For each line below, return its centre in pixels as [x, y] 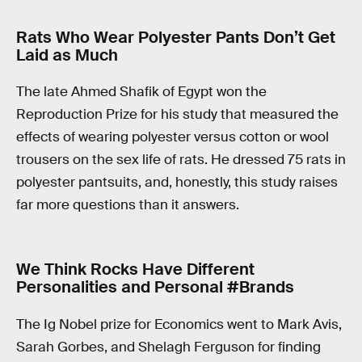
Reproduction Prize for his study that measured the [177, 115]
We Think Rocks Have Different [135, 269]
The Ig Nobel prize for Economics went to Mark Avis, [179, 324]
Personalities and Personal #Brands [155, 286]
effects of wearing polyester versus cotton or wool [173, 137]
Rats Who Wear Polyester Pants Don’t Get [176, 37]
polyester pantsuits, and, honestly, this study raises [177, 183]
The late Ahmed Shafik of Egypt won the [141, 92]
